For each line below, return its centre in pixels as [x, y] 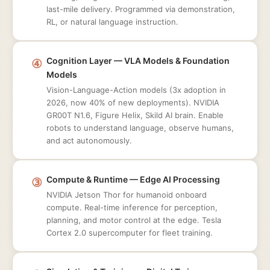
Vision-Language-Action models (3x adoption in [136, 90]
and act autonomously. [89, 140]
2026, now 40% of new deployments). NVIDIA [133, 102]
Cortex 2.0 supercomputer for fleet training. [130, 233]
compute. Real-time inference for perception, [132, 207]
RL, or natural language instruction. [112, 22]
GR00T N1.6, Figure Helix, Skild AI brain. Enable [135, 115]
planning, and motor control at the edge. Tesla [134, 220]
